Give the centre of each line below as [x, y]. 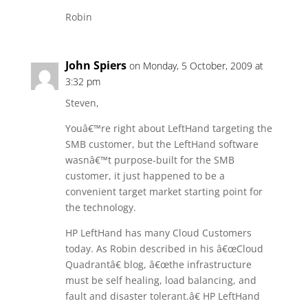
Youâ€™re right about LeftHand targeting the [168, 128]
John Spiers [96, 65]
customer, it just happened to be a [145, 176]
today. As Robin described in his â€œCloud [164, 249]
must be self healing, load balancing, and [161, 280]
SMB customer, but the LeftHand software [162, 144]
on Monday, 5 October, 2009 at [196, 66]
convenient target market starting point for [164, 191]
